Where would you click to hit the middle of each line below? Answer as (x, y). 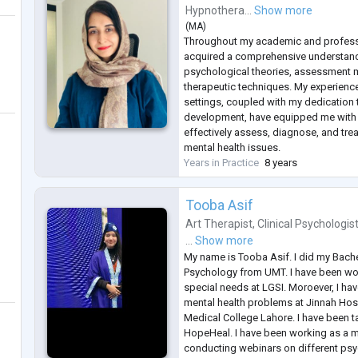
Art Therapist (219, 224)
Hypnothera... (219, 11)
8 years (281, 163)
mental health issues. (233, 148)
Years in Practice (222, 163)
